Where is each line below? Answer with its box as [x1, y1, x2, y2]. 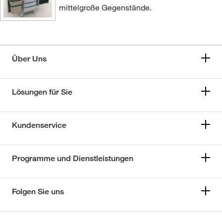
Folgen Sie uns [12, 187, 64, 197]
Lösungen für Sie [12, 87, 72, 97]
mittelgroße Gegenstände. [58, 2, 152, 12]
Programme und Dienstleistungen [12, 154, 133, 164]
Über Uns [12, 54, 47, 64]
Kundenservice [12, 120, 66, 130]
